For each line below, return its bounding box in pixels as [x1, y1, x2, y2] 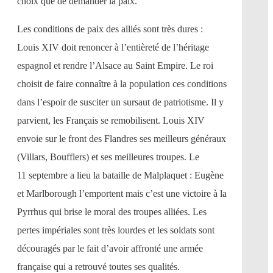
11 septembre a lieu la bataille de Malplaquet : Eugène [17, 170, 224, 181]
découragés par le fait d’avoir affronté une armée [17, 243, 203, 254]
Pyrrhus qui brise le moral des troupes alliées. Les [17, 207, 207, 218]
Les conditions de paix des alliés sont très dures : [17, 24, 203, 35]
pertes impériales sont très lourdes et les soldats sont [17, 225, 214, 236]
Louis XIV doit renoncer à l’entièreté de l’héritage [17, 42, 209, 53]
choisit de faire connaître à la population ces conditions [17, 79, 227, 90]
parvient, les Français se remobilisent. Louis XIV [17, 115, 205, 126]
